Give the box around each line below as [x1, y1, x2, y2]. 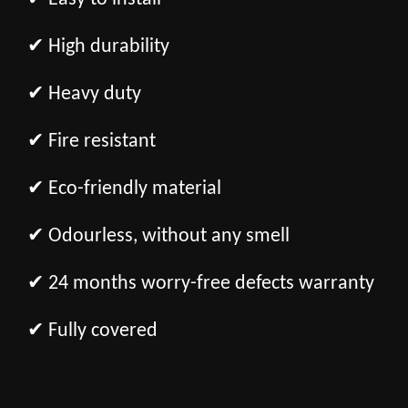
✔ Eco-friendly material [27, 178, 221, 199]
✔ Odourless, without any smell [27, 225, 290, 247]
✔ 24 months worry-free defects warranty [27, 272, 374, 294]
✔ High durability [27, 36, 169, 57]
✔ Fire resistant [27, 130, 156, 152]
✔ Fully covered [27, 320, 158, 342]
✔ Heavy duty [27, 83, 141, 105]
